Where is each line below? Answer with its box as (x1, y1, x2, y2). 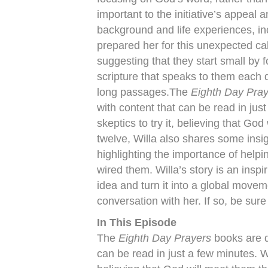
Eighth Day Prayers (118, 232, 211, 244)
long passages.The (97, 86, 191, 98)
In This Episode (97, 217, 176, 229)
